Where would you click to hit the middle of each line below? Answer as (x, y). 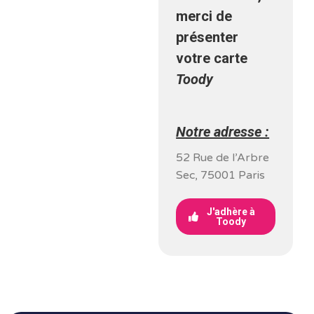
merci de (204, 16)
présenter (207, 37)
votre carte (212, 58)
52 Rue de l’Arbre (223, 158)
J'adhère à (231, 212)
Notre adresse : (223, 132)
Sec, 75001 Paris (221, 175)
